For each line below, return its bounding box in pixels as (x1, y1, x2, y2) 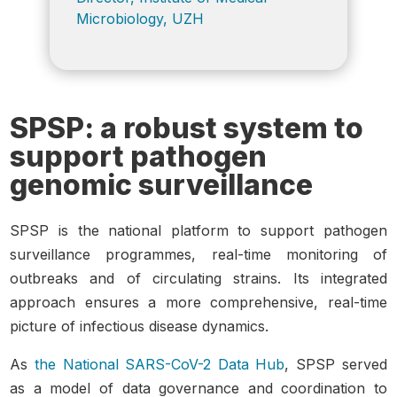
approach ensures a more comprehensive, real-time (10, 292, 387, 311)
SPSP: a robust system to (10, 110, 364, 145)
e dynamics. (190, 316, 269, 335)
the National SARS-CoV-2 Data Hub (34, 354, 285, 373)
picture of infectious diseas (10, 316, 191, 335)
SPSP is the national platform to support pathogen (10, 221, 387, 239)
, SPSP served (284, 354, 387, 373)
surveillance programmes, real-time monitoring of (10, 245, 387, 263)
